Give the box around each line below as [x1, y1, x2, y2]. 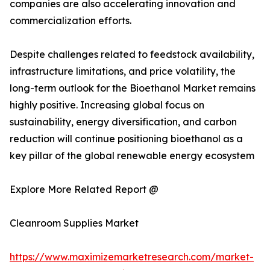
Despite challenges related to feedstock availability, [10, 48, 254, 61]
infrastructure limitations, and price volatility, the [10, 65, 236, 78]
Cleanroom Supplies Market [10, 217, 139, 230]
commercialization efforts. [10, 14, 131, 27]
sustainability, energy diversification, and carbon [10, 116, 237, 128]
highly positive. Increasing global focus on [10, 99, 204, 111]
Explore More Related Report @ [10, 183, 159, 196]
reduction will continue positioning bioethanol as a [10, 133, 243, 145]
